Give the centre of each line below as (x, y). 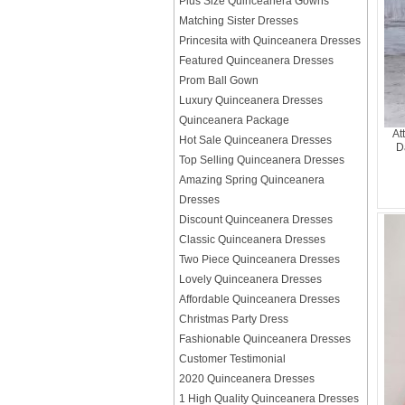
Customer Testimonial (232, 359)
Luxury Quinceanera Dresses (251, 100)
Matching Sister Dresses (239, 21)
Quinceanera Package (234, 120)
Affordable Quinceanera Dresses (259, 299)
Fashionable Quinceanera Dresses (265, 339)
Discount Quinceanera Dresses (256, 220)
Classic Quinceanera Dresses (252, 240)
